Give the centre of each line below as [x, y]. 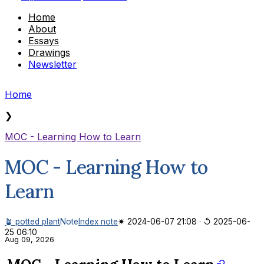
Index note [98, 221]
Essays [44, 40]
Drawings [49, 52]
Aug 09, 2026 [29, 239]
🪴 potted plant [32, 221]
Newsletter [52, 64]
